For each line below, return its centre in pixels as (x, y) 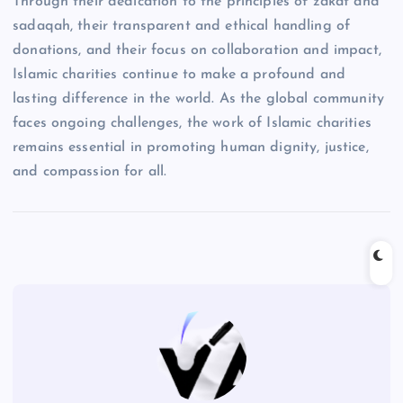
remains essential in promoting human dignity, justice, (191, 147)
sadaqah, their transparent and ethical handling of (182, 26)
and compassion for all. (90, 171)
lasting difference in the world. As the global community (198, 99)
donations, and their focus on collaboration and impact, (197, 50)
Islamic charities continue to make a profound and (179, 74)
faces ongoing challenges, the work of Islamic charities (192, 123)
